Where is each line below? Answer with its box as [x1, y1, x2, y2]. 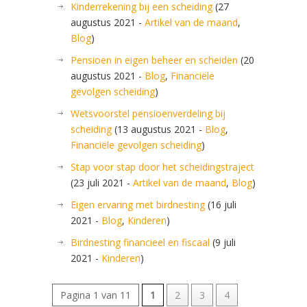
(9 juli [210, 236, 236, 249]
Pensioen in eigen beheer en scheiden [71, 53, 238, 66]
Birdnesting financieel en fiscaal [71, 236, 210, 249]
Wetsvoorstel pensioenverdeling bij [71, 107, 225, 120]
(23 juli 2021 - [71, 176, 133, 189]
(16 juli [205, 198, 236, 211]
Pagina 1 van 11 [60, 288, 131, 302]
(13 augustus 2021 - [112, 123, 205, 136]
